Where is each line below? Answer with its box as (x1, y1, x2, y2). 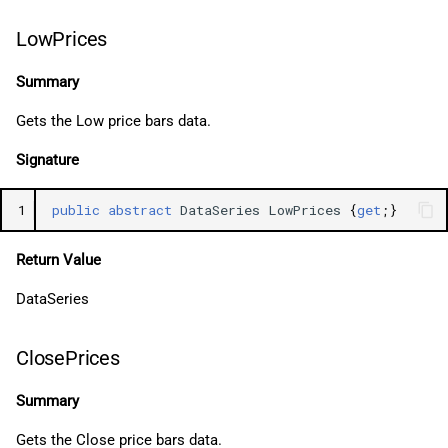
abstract (108, 200, 172, 219)
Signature (16, 151, 79, 169)
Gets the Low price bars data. (16, 112, 211, 130)
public (52, 200, 100, 219)
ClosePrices (16, 346, 120, 370)
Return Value (16, 251, 101, 269)
